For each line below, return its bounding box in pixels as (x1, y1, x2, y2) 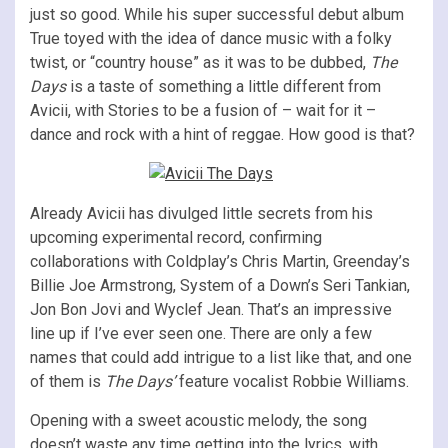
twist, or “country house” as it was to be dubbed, (30, 52, 370, 72)
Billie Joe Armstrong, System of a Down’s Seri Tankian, (30, 275, 410, 295)
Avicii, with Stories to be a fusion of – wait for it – (30, 100, 376, 120)
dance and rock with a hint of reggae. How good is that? (30, 124, 415, 144)
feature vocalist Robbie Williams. (175, 371, 409, 391)
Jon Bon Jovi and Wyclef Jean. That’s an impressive (30, 299, 392, 319)
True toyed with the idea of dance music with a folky (30, 28, 392, 48)
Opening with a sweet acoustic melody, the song (30, 410, 367, 430)
